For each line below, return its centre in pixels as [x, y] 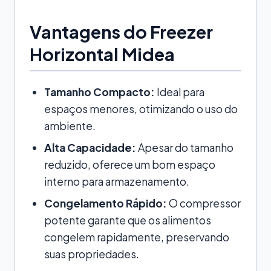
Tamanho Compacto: [100, 92]
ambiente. [70, 126]
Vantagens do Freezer [121, 31]
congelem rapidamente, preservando [137, 237]
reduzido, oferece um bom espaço [130, 164]
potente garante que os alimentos [128, 220]
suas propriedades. [92, 254]
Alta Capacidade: [90, 147]
